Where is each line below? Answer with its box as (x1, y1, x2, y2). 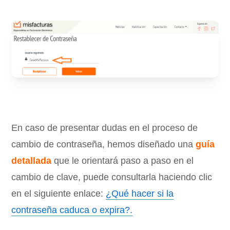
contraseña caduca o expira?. (11, 204, 133, 215)
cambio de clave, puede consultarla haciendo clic (11, 171, 213, 182)
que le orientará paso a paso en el (51, 155, 194, 166)
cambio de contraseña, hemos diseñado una (11, 139, 196, 149)
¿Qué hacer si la (106, 188, 174, 199)
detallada (11, 155, 52, 166)
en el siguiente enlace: (11, 188, 106, 199)
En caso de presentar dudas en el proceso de (11, 122, 198, 133)
